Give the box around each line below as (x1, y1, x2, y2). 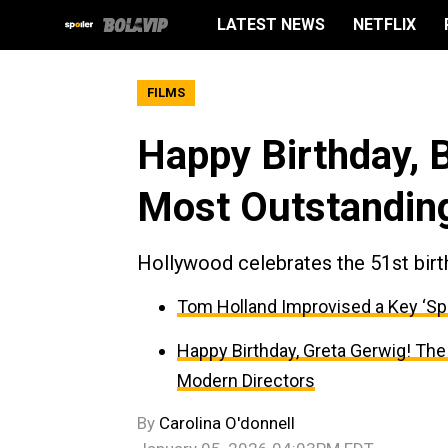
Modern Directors (177, 370, 315, 391)
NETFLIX (353, 15, 416, 34)
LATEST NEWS (217, 15, 325, 34)
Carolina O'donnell (159, 413, 295, 433)
